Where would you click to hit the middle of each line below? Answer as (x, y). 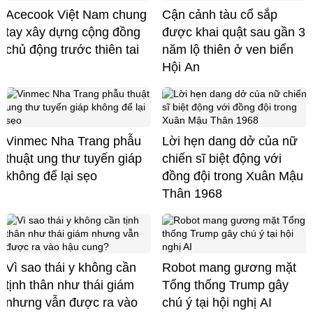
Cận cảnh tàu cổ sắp (220, 14)
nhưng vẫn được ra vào (72, 302)
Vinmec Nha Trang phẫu (73, 141)
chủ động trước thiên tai (72, 49)
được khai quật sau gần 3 (234, 32)
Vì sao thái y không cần (71, 267)
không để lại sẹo (51, 176)
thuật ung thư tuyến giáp (74, 158)
